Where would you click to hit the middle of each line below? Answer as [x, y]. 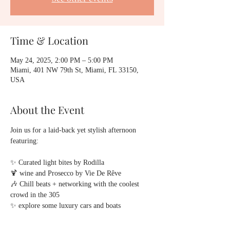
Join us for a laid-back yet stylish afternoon [74, 130]
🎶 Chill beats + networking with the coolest [76, 184]
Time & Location [49, 40]
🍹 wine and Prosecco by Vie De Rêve [66, 173]
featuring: [24, 141]
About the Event [47, 110]
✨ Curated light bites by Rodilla [57, 162]
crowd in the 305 [35, 195]
